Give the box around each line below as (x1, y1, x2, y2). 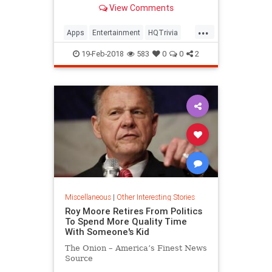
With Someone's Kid (64, 226, 149, 238)
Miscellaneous (64, 192, 111, 202)
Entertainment (92, 27, 140, 37)
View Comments (107, 2, 174, 14)
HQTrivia (148, 27, 178, 37)
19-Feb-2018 (80, 48, 124, 59)
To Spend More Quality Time (64, 216, 187, 228)
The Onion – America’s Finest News (64, 243, 207, 253)
